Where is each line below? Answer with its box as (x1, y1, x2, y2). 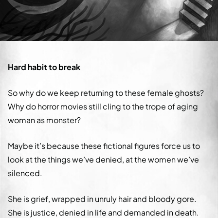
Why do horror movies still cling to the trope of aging (8, 101, 198, 111)
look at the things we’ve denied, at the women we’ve (8, 154, 199, 164)
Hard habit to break (8, 61, 80, 72)
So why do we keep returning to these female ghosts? (8, 87, 204, 98)
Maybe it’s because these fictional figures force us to (8, 140, 200, 151)
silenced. (8, 167, 42, 178)
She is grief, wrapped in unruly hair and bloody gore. (8, 193, 197, 204)
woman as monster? (8, 114, 81, 125)
